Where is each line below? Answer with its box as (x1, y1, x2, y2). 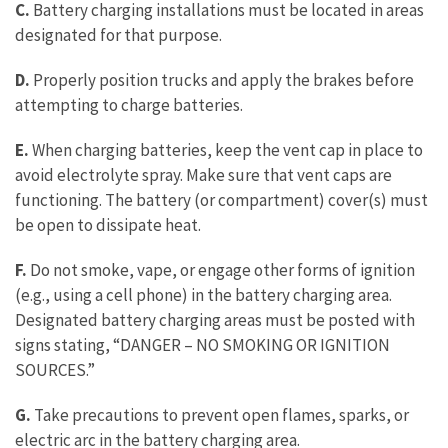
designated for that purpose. (15, 24, 222, 46)
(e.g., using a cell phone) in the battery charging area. (15, 284, 392, 306)
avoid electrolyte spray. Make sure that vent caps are (15, 164, 392, 186)
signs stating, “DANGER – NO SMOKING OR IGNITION (15, 334, 390, 356)
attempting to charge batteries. (15, 94, 243, 116)
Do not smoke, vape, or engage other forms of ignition (27, 259, 415, 281)
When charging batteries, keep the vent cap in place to (29, 139, 423, 161)
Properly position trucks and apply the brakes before (30, 69, 414, 91)
